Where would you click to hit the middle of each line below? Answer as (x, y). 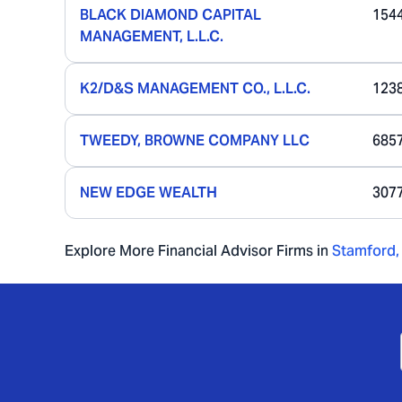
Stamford (364, 251)
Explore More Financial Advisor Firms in (197, 251)
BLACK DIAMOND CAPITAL (170, 15)
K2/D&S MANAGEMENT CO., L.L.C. (195, 88)
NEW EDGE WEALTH (149, 192)
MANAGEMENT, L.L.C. (152, 36)
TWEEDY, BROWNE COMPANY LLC (195, 140)
